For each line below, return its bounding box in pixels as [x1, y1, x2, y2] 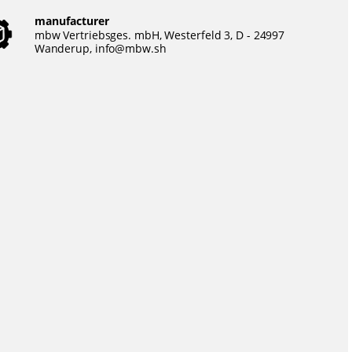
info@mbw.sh [94, 41, 167, 56]
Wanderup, [34, 41, 95, 56]
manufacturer [34, 13, 109, 28]
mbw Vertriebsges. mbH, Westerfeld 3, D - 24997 [34, 27, 285, 42]
